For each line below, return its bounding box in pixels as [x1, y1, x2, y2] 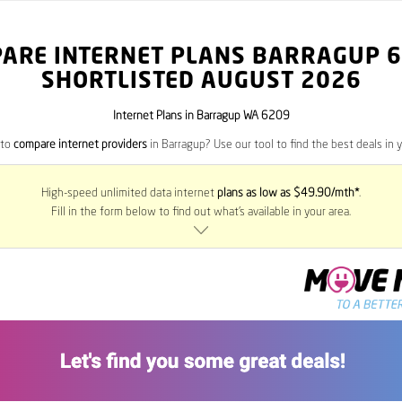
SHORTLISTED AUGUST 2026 [40, 71, 362, 93]
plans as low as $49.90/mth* [217, 188, 359, 200]
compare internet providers [13, 139, 147, 152]
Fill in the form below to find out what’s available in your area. [51, 206, 351, 219]
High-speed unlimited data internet [41, 188, 217, 200]
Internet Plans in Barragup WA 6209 [112, 110, 290, 122]
